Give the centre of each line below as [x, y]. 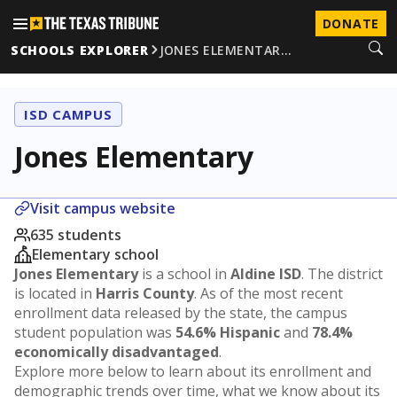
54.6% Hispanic [228, 332]
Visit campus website [103, 208]
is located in [55, 293]
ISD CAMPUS [68, 114]
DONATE [350, 23]
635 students [76, 235]
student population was [95, 332]
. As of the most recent [269, 293]
